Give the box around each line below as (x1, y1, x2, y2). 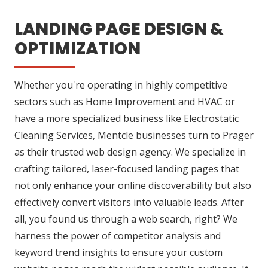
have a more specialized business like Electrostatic (14, 112, 239, 126)
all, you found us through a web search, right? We (14, 212, 237, 226)
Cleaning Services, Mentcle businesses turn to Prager (14, 129, 254, 142)
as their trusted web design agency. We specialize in (14, 145, 246, 159)
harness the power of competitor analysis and (14, 229, 221, 243)
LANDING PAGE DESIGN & (14, 17, 224, 41)
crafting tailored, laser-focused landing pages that (14, 162, 239, 176)
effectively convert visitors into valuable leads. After (14, 196, 244, 209)
